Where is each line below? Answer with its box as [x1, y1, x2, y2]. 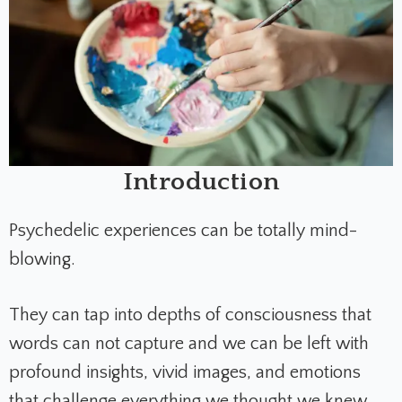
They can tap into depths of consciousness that [9, 304, 371, 325]
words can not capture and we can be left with [9, 333, 369, 354]
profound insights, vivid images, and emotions [9, 362, 361, 382]
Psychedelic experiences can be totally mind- [9, 220, 357, 240]
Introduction [122, 167, 280, 196]
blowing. [9, 249, 75, 269]
